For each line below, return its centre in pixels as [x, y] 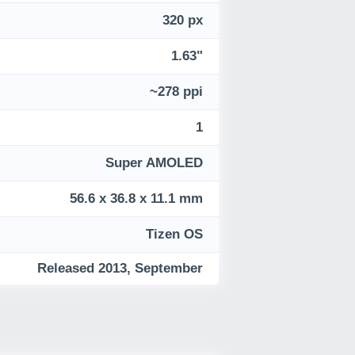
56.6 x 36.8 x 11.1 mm [136, 199]
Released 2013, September [120, 269]
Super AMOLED [154, 163]
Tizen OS [174, 235]
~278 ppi [176, 92]
